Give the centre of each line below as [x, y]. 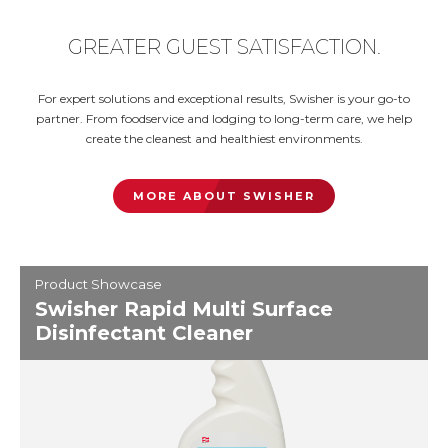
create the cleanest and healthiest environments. [224, 138]
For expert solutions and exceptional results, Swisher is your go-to [224, 98]
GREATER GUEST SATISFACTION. [224, 47]
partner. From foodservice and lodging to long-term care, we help [224, 118]
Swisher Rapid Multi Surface [184, 309]
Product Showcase [98, 284]
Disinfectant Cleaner [144, 333]
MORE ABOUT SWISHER [224, 196]
